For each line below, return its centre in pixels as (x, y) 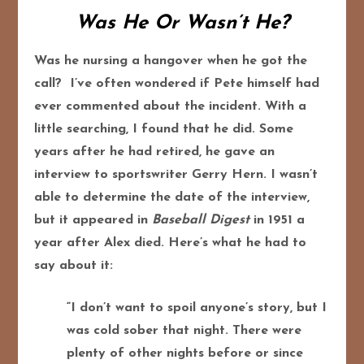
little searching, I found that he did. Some (164, 129)
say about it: (78, 265)
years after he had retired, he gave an (155, 152)
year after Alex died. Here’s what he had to (171, 243)
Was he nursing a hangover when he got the (171, 61)
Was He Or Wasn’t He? (182, 23)
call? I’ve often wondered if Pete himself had (177, 83)
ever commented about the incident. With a (171, 106)
